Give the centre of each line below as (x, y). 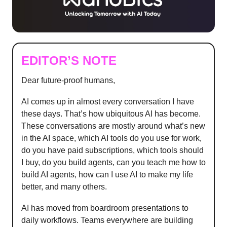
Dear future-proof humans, (68, 81)
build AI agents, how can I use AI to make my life (107, 175)
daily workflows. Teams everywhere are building (107, 220)
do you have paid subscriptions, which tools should (112, 150)
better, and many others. (64, 187)
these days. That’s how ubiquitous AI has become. (111, 114)
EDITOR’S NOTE (69, 61)
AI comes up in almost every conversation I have (108, 102)
